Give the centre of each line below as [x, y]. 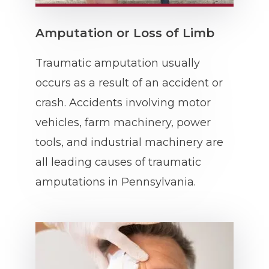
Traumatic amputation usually [118, 63]
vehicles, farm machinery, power [123, 122]
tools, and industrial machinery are [129, 142]
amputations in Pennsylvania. [116, 182]
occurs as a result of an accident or [129, 83]
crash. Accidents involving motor [123, 103]
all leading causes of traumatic [118, 162]
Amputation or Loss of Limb [125, 33]
